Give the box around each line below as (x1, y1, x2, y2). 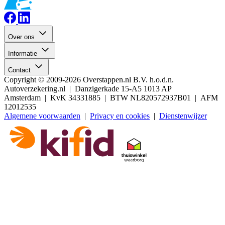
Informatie (8, 50, 39, 58)
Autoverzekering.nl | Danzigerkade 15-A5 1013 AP (4, 84, 171, 93)
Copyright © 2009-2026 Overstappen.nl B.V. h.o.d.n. (4, 75, 174, 84)
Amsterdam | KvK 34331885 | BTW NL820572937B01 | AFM (4, 93, 218, 102)
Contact (8, 66, 33, 74)
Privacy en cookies (90, 111, 150, 121)
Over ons (8, 33, 37, 41)
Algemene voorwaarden (4, 111, 80, 121)
